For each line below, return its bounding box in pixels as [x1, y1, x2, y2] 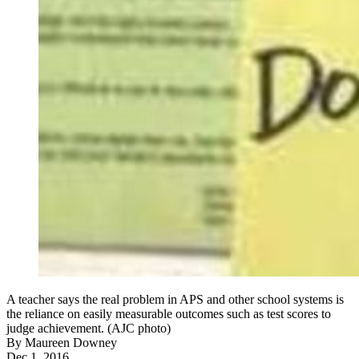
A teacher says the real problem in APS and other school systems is [6, 292, 344, 307]
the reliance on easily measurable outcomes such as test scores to [6, 307, 331, 321]
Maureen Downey [25, 336, 117, 350]
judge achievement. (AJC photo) [6, 321, 171, 336]
